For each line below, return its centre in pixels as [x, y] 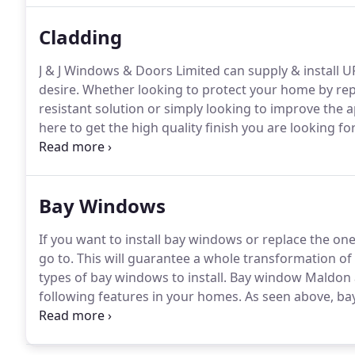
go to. [56, 258]
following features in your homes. [140, 296]
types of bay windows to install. [133, 277]
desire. [59, 90]
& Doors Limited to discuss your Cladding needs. [184, 147]
